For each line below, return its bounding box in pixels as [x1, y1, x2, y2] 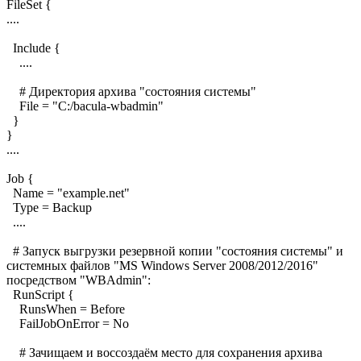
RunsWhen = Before [6, 301, 125, 316]
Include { [6, 40, 60, 55]
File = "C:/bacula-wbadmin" [6, 98, 164, 113]
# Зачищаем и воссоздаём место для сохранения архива [6, 345, 322, 359]
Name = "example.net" [6, 185, 130, 200]
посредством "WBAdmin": [6, 272, 151, 287]
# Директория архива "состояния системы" [6, 84, 256, 98]
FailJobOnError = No [6, 316, 129, 330]
